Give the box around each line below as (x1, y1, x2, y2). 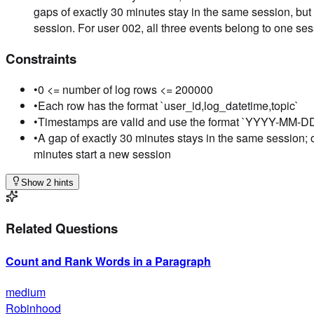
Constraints (6, 48, 76, 68)
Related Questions (6, 219, 118, 238)
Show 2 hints (21, 177, 74, 188)
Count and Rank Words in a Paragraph (6, 252, 211, 269)
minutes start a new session (34, 145, 171, 162)
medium (6, 283, 46, 300)
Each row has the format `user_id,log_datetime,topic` (38, 97, 299, 114)
